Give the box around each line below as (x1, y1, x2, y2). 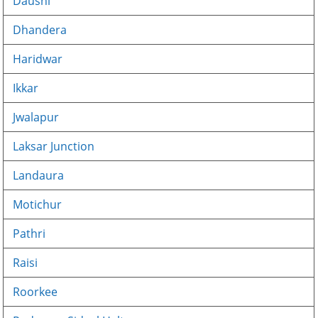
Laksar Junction (13, 138, 95, 154)
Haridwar (13, 51, 63, 67)
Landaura (13, 168, 65, 183)
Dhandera (13, 22, 67, 38)
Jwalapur (13, 109, 60, 125)
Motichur (13, 197, 62, 212)
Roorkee (13, 284, 58, 300)
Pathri (13, 226, 46, 241)
